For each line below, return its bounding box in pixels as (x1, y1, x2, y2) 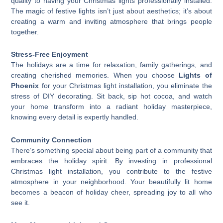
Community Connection (11, 135, 92, 144)
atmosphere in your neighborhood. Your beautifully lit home (11, 177, 212, 186)
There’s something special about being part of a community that (11, 146, 212, 154)
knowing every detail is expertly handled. (11, 113, 139, 121)
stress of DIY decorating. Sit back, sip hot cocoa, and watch (11, 92, 212, 101)
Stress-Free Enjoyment (11, 50, 89, 59)
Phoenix (11, 82, 39, 90)
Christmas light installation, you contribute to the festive (11, 167, 212, 175)
